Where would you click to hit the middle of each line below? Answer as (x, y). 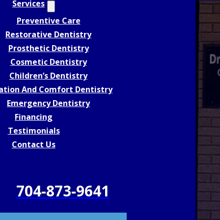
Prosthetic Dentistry (48, 48)
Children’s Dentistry (48, 76)
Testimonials (34, 131)
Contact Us (34, 144)
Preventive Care (48, 21)
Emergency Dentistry (48, 103)
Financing (34, 117)
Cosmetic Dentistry (48, 62)
